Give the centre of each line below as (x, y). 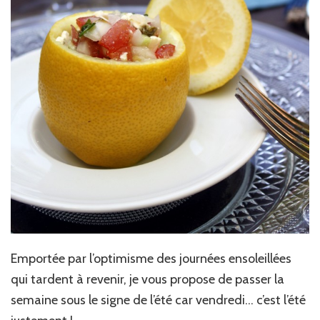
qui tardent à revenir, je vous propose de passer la (147, 280)
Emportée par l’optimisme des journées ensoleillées (151, 259)
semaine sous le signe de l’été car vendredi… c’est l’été (158, 300)
